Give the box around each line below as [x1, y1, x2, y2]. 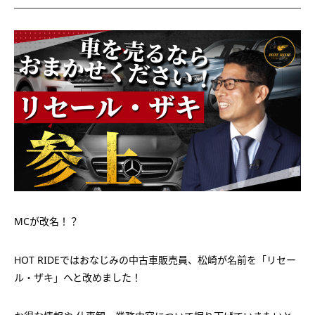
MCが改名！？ [14, 214, 79, 229]
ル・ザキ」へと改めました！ [14, 271, 141, 285]
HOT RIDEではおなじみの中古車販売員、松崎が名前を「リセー [14, 253, 296, 267]
